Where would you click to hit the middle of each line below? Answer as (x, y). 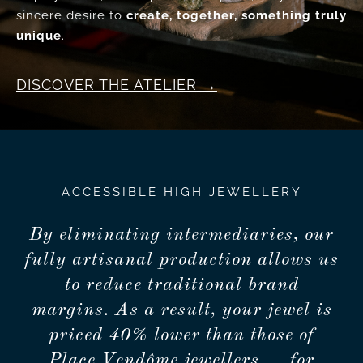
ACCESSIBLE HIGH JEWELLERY (181, 192)
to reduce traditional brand (181, 286)
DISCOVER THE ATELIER (106, 85)
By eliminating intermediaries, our (181, 235)
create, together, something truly (236, 16)
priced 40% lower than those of (181, 336)
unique (38, 36)
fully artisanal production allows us (181, 261)
